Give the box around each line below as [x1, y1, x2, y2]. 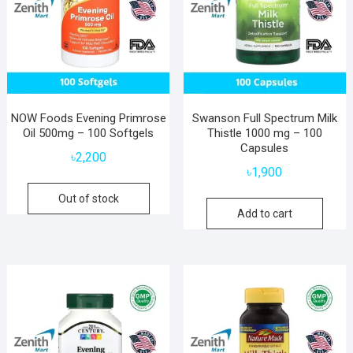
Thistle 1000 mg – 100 [206, 126, 322, 141]
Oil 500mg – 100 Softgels [23, 126, 154, 141]
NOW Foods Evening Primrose [10, 111, 166, 126]
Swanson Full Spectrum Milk [191, 111, 337, 126]
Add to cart [236, 207, 292, 221]
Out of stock [58, 192, 119, 206]
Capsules [240, 141, 289, 156]
